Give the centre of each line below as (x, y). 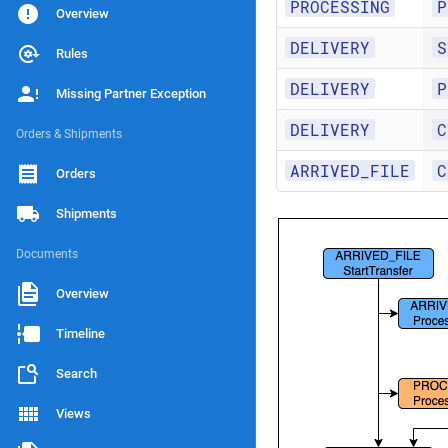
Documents (47, 254)
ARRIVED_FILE (350, 170)
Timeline (80, 333)
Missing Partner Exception (131, 93)
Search (76, 373)
